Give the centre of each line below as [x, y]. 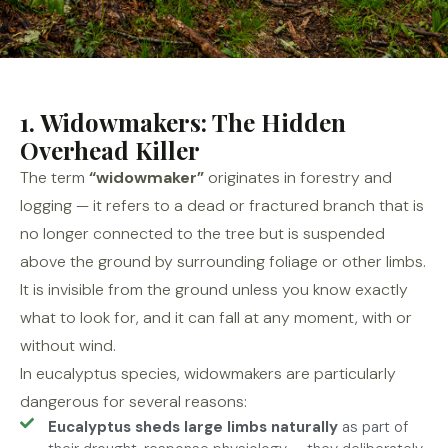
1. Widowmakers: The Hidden [183, 122]
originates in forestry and [298, 177]
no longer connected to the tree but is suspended [202, 233]
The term [54, 177]
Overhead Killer [110, 150]
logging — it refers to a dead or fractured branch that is [222, 205]
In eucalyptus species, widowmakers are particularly [208, 373]
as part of [372, 427]
